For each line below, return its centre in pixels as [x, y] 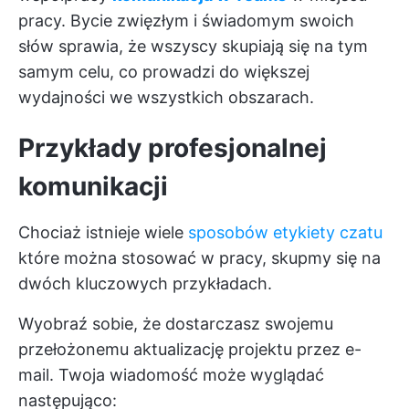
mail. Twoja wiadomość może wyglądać [171, 375]
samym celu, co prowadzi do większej [164, 72]
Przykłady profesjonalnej [173, 148]
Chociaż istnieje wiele [103, 232]
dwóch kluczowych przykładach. [145, 283]
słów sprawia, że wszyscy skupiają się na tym [193, 46]
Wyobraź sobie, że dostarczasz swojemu [176, 324]
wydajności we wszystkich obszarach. [166, 97]
